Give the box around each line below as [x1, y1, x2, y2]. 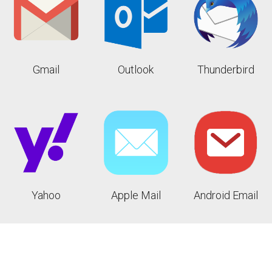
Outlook [118, 63, 154, 76]
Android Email [193, 188, 258, 202]
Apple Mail [110, 188, 161, 202]
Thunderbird [197, 63, 254, 76]
